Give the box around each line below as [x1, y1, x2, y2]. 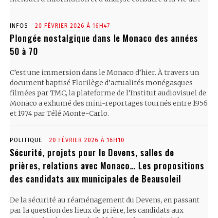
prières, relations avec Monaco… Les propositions [10, 159, 204, 172]
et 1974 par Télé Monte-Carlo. [10, 109, 109, 118]
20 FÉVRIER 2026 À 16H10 [49, 136, 125, 144]
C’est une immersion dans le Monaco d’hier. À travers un [10, 68, 199, 77]
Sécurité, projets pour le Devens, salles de [10, 145, 174, 159]
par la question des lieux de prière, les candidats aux [10, 205, 183, 215]
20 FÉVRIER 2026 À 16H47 [35, 22, 110, 29]
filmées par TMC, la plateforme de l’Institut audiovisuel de [10, 88, 206, 97]
